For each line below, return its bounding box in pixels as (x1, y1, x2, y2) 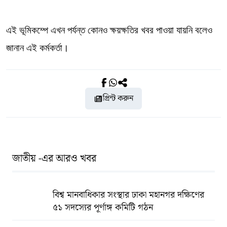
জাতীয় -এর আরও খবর (12, 150, 96, 167)
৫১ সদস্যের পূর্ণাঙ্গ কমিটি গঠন (53, 200, 153, 215)
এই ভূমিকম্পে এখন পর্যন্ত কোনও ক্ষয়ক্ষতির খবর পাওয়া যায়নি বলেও (6, 25, 212, 35)
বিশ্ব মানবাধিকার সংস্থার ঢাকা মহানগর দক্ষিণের (53, 187, 204, 202)
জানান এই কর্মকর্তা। (6, 43, 69, 53)
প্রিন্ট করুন (103, 92, 133, 105)
